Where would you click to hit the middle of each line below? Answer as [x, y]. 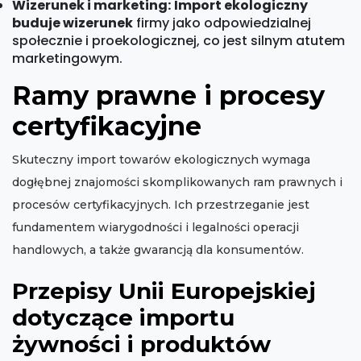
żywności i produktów [141, 344]
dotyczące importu [123, 318]
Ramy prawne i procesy [168, 96]
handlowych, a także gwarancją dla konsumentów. [158, 250]
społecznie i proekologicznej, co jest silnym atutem [178, 41]
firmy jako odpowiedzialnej [222, 23]
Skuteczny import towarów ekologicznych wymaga [161, 160]
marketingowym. [67, 59]
